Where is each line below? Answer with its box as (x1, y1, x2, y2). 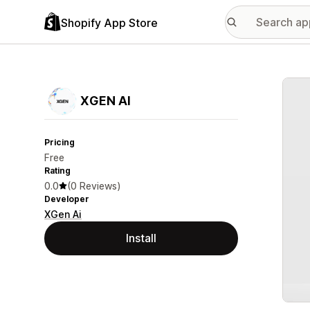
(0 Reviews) (67, 180, 121, 192)
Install (126, 231, 156, 245)
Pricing (44, 137, 75, 147)
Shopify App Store (61, 15, 158, 30)
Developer (44, 194, 89, 204)
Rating (44, 165, 71, 176)
